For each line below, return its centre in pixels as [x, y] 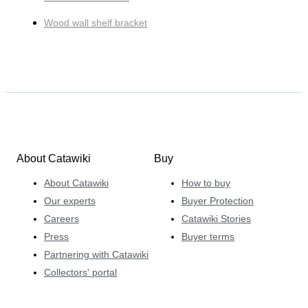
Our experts [70, 200]
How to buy [206, 183]
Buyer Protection [218, 200]
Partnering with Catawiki [96, 254]
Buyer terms [208, 236]
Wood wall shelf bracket [96, 23]
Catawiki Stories [216, 218]
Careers [62, 218]
